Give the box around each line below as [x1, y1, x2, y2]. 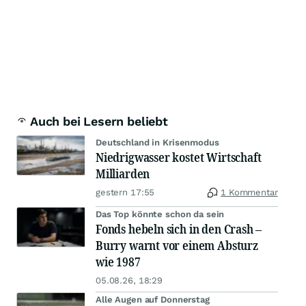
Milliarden [96, 165, 150, 182]
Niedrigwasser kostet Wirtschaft [96, 149, 262, 166]
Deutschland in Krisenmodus [96, 137, 219, 148]
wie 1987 [96, 253, 141, 270]
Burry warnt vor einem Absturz [96, 237, 258, 254]
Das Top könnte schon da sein [96, 209, 225, 220]
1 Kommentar [221, 187, 278, 198]
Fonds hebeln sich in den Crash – [96, 221, 262, 238]
